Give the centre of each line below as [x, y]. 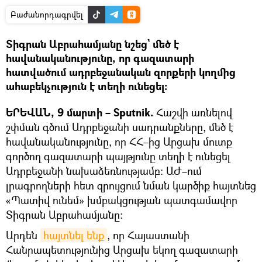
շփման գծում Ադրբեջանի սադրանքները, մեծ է [120, 127]
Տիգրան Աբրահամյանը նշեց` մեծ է [92, 44]
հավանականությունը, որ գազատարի [100, 58]
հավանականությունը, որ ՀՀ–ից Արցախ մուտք [119, 141]
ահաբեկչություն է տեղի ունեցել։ [87, 86]
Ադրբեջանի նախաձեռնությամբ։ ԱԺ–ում [104, 170]
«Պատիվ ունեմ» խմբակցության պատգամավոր [122, 200]
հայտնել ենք [74, 235]
